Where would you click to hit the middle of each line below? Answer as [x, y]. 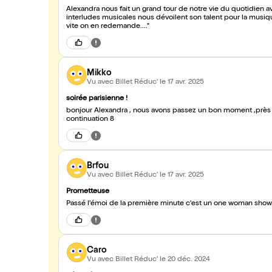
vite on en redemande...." [108, 27]
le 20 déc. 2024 [185, 260]
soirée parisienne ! [97, 99]
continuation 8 [90, 120]
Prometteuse [88, 192]
